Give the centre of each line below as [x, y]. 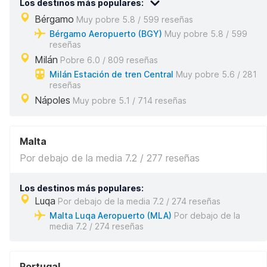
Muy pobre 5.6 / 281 [215, 74]
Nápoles [52, 100]
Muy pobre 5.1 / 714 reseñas [128, 100]
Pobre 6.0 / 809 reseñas [108, 60]
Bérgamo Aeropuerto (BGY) [106, 34]
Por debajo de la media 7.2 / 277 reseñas [110, 158]
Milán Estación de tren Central [111, 74]
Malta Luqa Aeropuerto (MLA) [111, 215]
